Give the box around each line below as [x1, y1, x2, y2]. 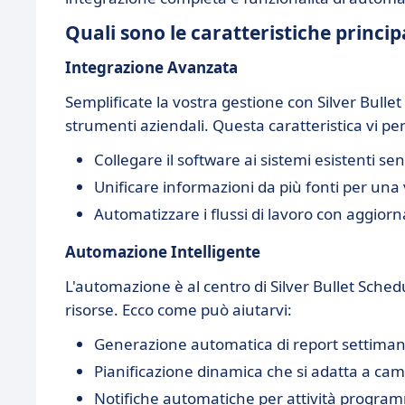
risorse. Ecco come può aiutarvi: [65, 299, 292, 320]
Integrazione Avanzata [65, 57, 238, 78]
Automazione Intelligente [65, 241, 260, 262]
